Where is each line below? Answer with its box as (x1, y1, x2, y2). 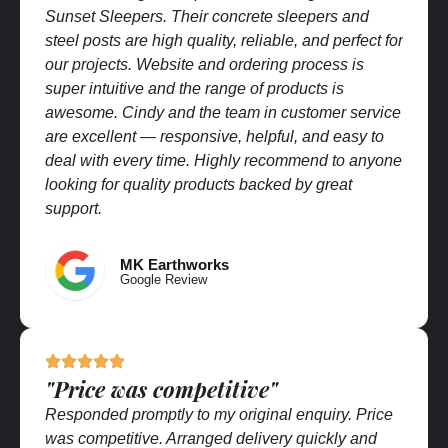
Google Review (120, 271, 207, 287)
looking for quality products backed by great (45, 175, 352, 193)
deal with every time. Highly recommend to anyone (45, 151, 402, 169)
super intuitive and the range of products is (45, 79, 344, 97)
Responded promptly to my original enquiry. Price (45, 405, 393, 423)
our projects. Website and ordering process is (45, 55, 364, 73)
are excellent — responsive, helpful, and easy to (45, 127, 384, 145)
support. (45, 199, 102, 217)
